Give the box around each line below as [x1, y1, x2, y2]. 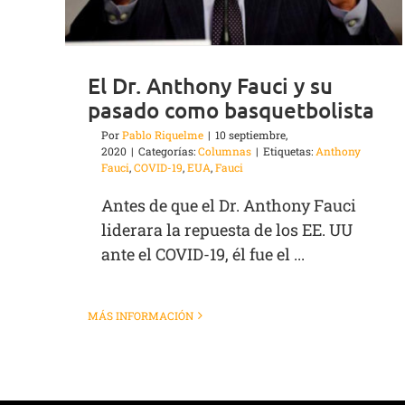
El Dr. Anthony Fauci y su [88, 71, 333, 100]
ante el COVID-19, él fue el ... [101, 243, 305, 266]
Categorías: [138, 144, 198, 159]
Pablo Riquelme [122, 127, 203, 143]
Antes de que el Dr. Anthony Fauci [101, 194, 356, 217]
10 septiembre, [215, 127, 287, 143]
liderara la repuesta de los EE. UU [101, 219, 353, 241]
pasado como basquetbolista [88, 96, 374, 125]
